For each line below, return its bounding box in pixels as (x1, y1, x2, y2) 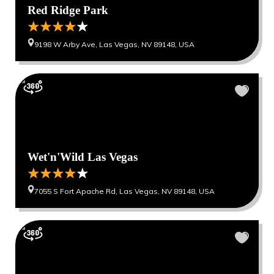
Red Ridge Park (28, 4, 108, 17)
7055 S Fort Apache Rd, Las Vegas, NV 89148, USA (34, 187, 215, 196)
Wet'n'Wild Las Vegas (28, 150, 138, 163)
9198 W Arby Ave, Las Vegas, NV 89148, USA (34, 40, 194, 49)
